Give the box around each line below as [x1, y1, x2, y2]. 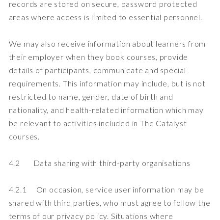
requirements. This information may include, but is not [8, 78, 206, 88]
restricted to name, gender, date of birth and [8, 91, 173, 101]
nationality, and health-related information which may [8, 105, 204, 114]
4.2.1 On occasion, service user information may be [8, 184, 204, 194]
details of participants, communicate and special [8, 65, 186, 75]
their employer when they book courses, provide [8, 52, 189, 61]
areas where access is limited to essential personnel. [8, 12, 202, 22]
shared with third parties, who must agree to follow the [8, 197, 211, 207]
